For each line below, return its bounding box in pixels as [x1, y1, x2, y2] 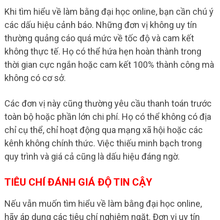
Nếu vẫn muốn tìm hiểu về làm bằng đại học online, [4, 198, 202, 209]
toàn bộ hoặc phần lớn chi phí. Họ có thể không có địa [4, 111, 211, 122]
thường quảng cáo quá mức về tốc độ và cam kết [4, 32, 194, 43]
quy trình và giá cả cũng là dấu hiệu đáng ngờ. [4, 151, 180, 162]
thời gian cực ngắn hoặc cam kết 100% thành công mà [4, 59, 214, 70]
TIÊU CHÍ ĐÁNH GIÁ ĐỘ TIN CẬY [4, 176, 152, 188]
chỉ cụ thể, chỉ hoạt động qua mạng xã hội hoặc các [4, 124, 203, 135]
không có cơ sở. [4, 72, 66, 83]
